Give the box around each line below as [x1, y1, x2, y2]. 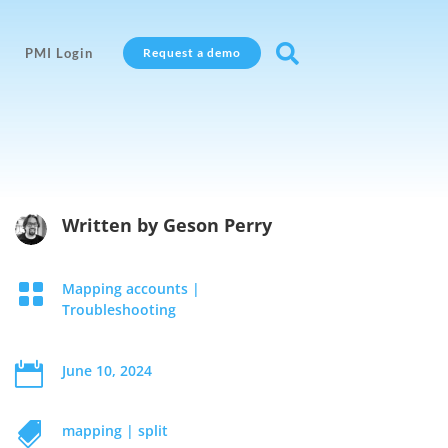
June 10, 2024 [62, 360, 153, 380]
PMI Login [24, 44, 93, 61]
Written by [62, 213, 164, 238]
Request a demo [142, 45, 241, 61]
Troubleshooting [62, 300, 177, 319]
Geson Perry [163, 213, 273, 238]
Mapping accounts [62, 279, 189, 298]
